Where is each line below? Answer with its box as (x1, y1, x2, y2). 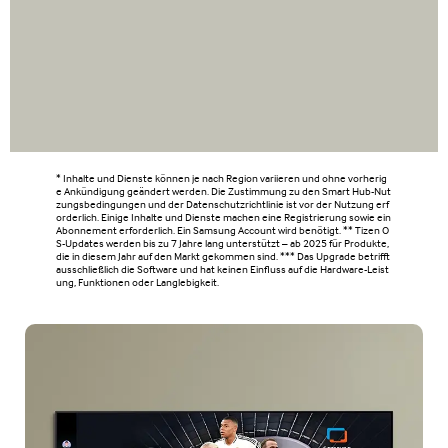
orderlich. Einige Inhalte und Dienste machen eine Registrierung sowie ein (55, 210, 391, 224)
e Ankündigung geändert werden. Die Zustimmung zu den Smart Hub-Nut (55, 184, 391, 198)
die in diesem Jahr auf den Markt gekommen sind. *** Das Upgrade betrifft (55, 249, 390, 263)
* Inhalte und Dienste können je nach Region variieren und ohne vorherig (55, 171, 387, 185)
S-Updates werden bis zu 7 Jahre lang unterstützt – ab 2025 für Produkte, (55, 236, 389, 250)
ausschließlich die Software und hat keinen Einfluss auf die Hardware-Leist (55, 262, 389, 276)
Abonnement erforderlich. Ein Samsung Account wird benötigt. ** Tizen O (55, 223, 389, 237)
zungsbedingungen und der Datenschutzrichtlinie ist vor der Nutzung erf (55, 197, 389, 211)
